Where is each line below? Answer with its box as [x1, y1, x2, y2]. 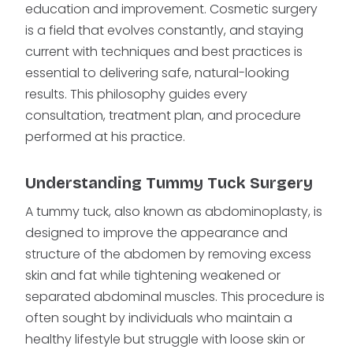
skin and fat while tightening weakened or [25, 266, 281, 285]
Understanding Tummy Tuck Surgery [25, 173, 317, 193]
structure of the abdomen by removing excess [25, 245, 311, 264]
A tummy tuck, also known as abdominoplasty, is [25, 203, 322, 221]
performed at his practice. [25, 128, 188, 147]
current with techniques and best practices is [25, 43, 303, 61]
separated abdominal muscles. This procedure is [25, 288, 325, 307]
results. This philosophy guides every [25, 85, 247, 104]
